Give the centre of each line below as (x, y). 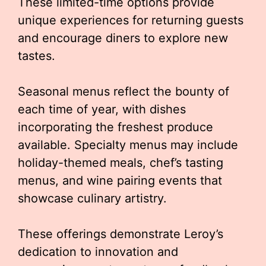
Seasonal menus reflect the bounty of (123, 91)
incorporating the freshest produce (115, 127)
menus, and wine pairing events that (120, 180)
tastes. (37, 56)
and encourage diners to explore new (123, 38)
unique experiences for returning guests (131, 20)
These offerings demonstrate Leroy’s (121, 234)
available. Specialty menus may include (128, 145)
